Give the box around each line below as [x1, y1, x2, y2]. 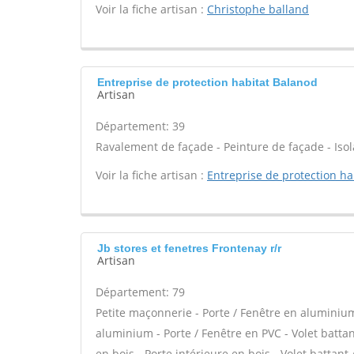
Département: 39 [96, 119, 185, 134]
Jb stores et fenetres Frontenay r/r [97, 242, 281, 254]
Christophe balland [207, 2, 309, 17]
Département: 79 [96, 284, 185, 299]
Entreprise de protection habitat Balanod [97, 76, 318, 88]
